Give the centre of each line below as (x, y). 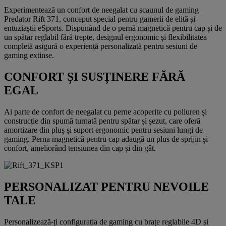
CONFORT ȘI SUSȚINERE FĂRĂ (95, 76)
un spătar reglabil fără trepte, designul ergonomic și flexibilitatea (105, 37)
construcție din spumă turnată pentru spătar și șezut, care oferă (102, 121)
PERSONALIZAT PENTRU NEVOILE (106, 186)
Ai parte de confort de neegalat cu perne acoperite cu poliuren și (105, 111)
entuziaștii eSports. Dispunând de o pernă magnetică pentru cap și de (113, 28)
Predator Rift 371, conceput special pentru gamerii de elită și (100, 19)
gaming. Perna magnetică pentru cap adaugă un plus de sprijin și (106, 139)
